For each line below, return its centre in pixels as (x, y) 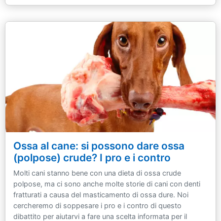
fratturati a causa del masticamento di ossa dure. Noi (101, 195)
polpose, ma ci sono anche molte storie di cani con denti (107, 184)
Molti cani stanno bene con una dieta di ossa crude (97, 173)
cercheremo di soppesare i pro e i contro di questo (97, 206)
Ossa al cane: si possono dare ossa (99, 146)
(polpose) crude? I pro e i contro (92, 158)
